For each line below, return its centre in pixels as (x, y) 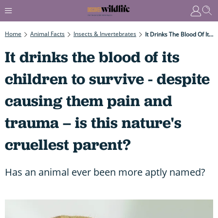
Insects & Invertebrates (105, 34)
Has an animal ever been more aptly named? (105, 172)
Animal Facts (47, 34)
